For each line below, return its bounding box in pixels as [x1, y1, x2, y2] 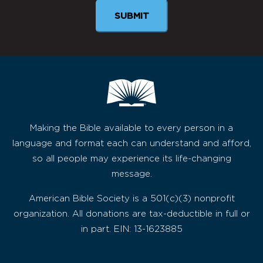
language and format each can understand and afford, [12, 140, 251, 148]
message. [111, 170, 152, 178]
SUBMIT [114, 12, 149, 20]
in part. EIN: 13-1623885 [80, 225, 183, 234]
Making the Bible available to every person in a [30, 124, 233, 133]
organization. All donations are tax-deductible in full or [13, 210, 250, 218]
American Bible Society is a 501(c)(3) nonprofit [28, 195, 235, 203]
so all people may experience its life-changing [32, 155, 231, 163]
